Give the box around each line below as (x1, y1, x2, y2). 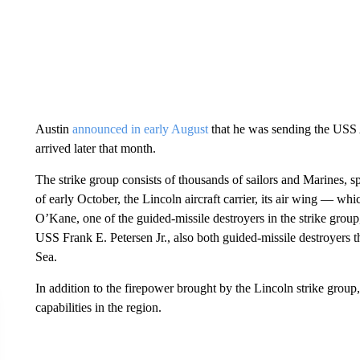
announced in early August (72, 122, 208, 136)
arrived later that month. (35, 141, 156, 155)
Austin (35, 122, 72, 136)
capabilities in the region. (35, 301, 162, 314)
